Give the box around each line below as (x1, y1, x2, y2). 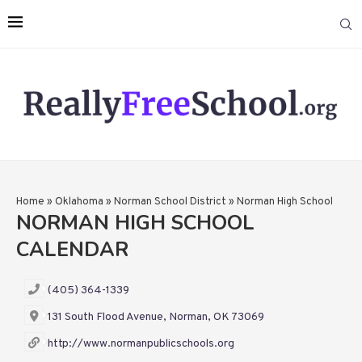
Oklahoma (55, 196, 103, 209)
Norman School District (114, 196, 226, 209)
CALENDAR (16, 236, 128, 264)
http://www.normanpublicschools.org (48, 337, 234, 351)
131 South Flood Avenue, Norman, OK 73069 (48, 310, 264, 325)
